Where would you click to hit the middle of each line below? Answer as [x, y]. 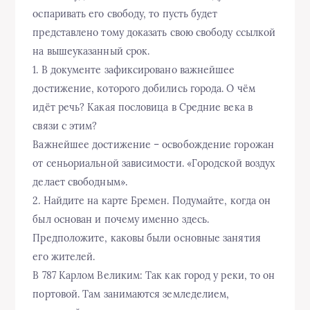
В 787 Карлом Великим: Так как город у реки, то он [154, 275]
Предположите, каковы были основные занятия [147, 238]
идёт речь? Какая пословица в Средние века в [143, 107]
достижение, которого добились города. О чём [144, 89]
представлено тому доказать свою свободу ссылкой [154, 33]
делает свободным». [80, 182]
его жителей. [64, 257]
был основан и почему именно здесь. [121, 219]
